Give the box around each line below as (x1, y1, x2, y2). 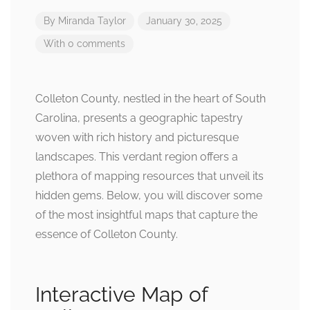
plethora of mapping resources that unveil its (35, 170, 264, 183)
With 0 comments (44, 38, 125, 49)
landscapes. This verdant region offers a (35, 150, 238, 163)
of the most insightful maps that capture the (35, 208, 257, 221)
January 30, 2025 (146, 15, 222, 26)
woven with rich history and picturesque (35, 131, 239, 144)
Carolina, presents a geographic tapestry (35, 111, 243, 125)
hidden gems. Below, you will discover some (35, 189, 262, 202)
